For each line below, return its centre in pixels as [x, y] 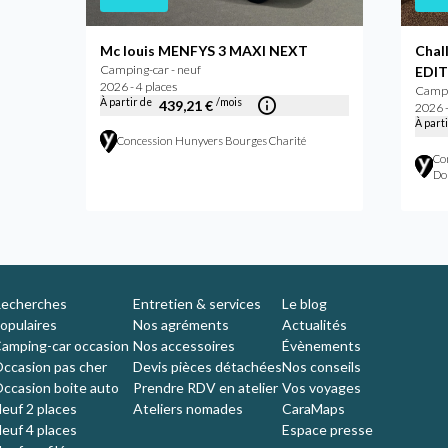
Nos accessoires [183, 345]
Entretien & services [196, 303]
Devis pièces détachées [207, 366]
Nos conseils [321, 366]
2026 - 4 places [138, 86]
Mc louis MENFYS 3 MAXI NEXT [203, 50]
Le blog [304, 303]
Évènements [321, 345]
